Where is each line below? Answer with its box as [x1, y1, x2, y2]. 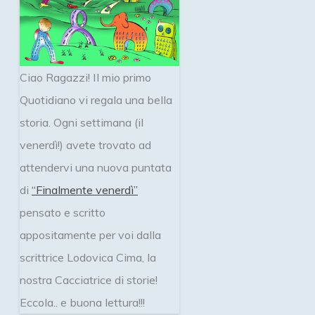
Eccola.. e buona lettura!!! [20, 295, 145, 309]
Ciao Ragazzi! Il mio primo [20, 70, 151, 84]
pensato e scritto [20, 205, 105, 219]
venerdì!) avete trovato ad [20, 137, 151, 152]
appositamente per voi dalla [20, 227, 161, 242]
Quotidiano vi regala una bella [20, 92, 172, 107]
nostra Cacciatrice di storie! [20, 272, 157, 287]
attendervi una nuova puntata [20, 160, 172, 174]
